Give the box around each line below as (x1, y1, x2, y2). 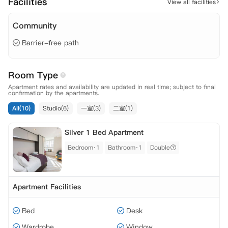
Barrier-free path (22, 38, 79, 48)
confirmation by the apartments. (8, 89, 99, 97)
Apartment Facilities (13, 182, 81, 192)
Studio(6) (43, 104, 69, 112)
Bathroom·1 (108, 143, 142, 152)
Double (150, 143, 170, 152)
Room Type (8, 69, 58, 81)
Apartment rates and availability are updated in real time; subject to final (8, 82, 216, 91)
